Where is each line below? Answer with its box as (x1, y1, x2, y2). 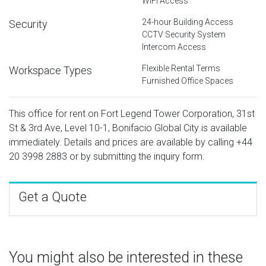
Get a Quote (18, 189, 87, 204)
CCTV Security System (142, 29, 226, 39)
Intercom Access (142, 42, 206, 52)
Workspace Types (9, 64, 92, 77)
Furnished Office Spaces (142, 75, 233, 85)
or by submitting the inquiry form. (67, 150, 205, 162)
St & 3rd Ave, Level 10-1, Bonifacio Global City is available (9, 122, 247, 134)
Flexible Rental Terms (142, 63, 220, 73)
